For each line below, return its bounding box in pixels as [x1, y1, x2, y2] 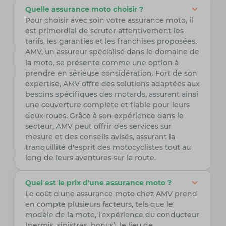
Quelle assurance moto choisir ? [25, 4, 143, 14]
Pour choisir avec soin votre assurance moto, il [25, 16, 193, 25]
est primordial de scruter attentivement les [25, 26, 184, 36]
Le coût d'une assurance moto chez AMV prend [25, 189, 197, 199]
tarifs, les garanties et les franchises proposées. [25, 37, 197, 46]
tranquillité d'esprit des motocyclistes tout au [25, 143, 191, 152]
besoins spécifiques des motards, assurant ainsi [25, 90, 198, 99]
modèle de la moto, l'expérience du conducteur [25, 210, 199, 220]
